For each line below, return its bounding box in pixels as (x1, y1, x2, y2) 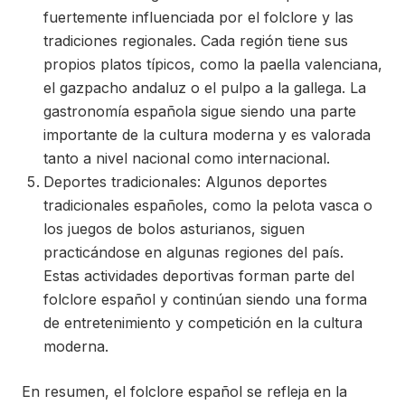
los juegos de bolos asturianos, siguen (43, 220, 305, 238)
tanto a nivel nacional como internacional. (43, 149, 330, 167)
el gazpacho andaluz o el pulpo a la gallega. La (43, 79, 366, 97)
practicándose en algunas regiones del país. (43, 243, 344, 261)
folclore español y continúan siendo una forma (43, 290, 367, 308)
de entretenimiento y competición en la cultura (43, 314, 363, 332)
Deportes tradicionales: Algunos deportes (43, 173, 327, 191)
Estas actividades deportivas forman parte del (43, 267, 354, 285)
